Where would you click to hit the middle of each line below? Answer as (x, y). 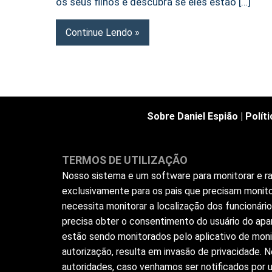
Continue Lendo (99, 32)
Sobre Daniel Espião (192, 117)
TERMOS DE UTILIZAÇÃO (125, 160)
